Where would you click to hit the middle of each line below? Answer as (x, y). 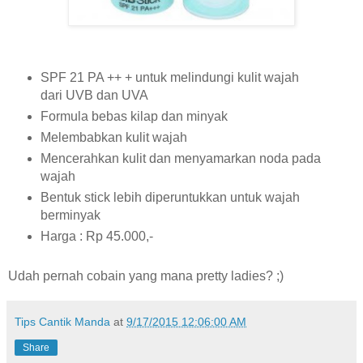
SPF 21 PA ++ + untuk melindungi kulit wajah (169, 78)
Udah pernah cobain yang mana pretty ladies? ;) (146, 275)
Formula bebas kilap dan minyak (134, 117)
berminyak (72, 216)
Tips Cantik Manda (62, 321)
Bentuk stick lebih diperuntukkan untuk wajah (170, 198)
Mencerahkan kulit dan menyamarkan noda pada (180, 159)
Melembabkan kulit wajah (113, 138)
